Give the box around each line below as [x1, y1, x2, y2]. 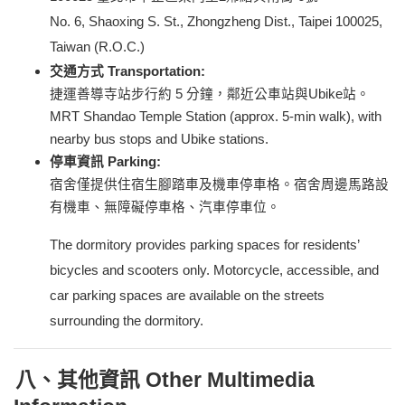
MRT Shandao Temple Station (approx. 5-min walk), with [50, 109, 381, 125]
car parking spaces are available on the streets [50, 288, 325, 304]
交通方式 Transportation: [50, 64, 205, 80]
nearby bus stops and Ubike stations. [50, 132, 268, 147]
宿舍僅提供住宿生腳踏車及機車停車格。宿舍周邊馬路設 [50, 177, 389, 193]
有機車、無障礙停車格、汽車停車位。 [50, 200, 280, 215]
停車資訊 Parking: [50, 155, 161, 170]
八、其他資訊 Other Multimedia [15, 368, 315, 392]
